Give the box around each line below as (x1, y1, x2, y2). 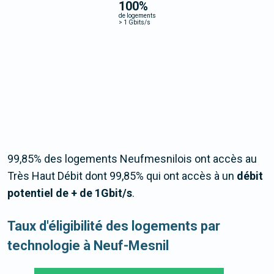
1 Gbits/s (122, 18, 150, 26)
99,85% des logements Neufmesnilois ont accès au (7, 152, 257, 166)
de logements (118, 12, 156, 19)
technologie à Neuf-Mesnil (7, 238, 169, 254)
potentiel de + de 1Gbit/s (7, 187, 132, 200)
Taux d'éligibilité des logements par (7, 218, 220, 234)
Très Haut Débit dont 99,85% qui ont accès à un (7, 169, 237, 183)
